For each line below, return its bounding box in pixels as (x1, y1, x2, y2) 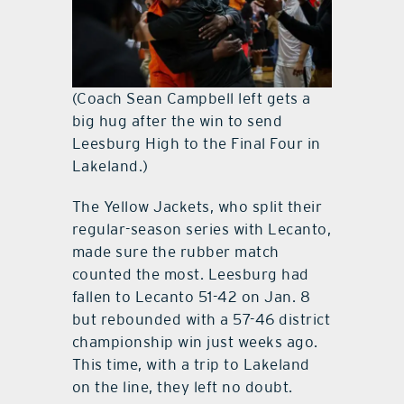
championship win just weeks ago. (71, 333, 318, 352)
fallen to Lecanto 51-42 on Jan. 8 (71, 288, 311, 307)
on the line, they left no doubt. (71, 378, 293, 397)
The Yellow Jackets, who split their (71, 197, 323, 216)
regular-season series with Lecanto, (71, 220, 332, 239)
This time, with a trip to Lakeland (71, 355, 310, 374)
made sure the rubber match (71, 243, 280, 262)
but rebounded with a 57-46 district (71, 310, 331, 329)
